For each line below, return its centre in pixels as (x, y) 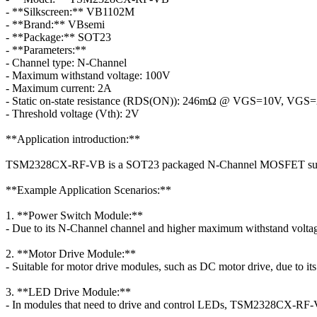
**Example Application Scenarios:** (88, 190)
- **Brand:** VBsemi (55, 25)
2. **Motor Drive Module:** (71, 254)
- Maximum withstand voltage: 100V (88, 76)
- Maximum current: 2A (59, 88)
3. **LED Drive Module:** (68, 292)
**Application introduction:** (73, 139)
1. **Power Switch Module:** (74, 216)
